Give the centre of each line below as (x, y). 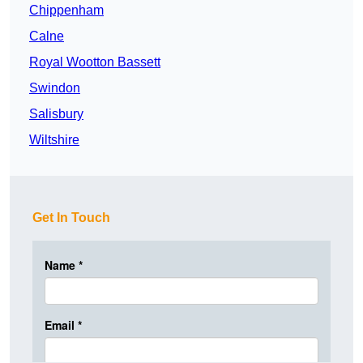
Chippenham (66, 11)
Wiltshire (54, 140)
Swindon (55, 88)
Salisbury (56, 114)
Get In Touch (71, 218)
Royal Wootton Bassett (95, 62)
